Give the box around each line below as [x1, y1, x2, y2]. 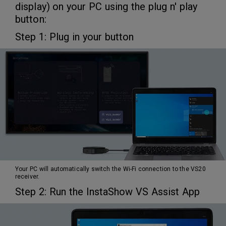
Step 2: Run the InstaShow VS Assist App [15, 186, 200, 198]
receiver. [15, 173, 43, 181]
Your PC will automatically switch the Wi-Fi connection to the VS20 [15, 165, 206, 173]
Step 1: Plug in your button [15, 31, 134, 43]
